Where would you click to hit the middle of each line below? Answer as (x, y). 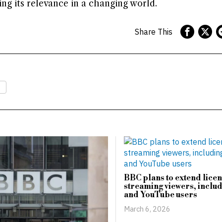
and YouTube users (161, 194)
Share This (153, 32)
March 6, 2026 (147, 209)
